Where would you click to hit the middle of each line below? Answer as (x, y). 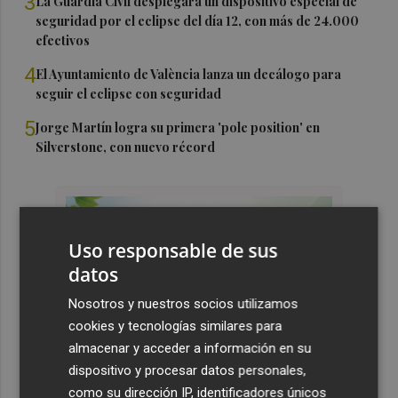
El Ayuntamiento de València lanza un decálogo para (189, 74)
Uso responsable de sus (173, 250)
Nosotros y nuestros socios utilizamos (183, 303)
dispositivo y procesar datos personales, (187, 370)
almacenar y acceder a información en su (190, 348)
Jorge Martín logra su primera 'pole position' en (178, 127)
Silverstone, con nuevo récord (126, 147)
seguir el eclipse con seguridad (129, 93)
